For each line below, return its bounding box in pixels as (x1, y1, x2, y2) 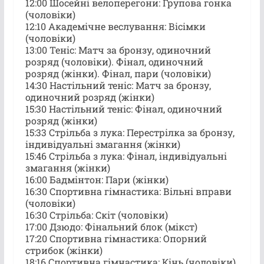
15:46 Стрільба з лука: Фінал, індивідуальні (25, 149, 227, 162)
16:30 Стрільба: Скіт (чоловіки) (25, 208, 168, 221)
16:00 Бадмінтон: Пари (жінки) (25, 173, 169, 186)
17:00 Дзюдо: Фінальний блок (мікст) (25, 220, 197, 233)
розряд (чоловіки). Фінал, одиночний (25, 55, 203, 68)
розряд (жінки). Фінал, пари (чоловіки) (25, 67, 211, 80)
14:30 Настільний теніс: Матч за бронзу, (25, 78, 211, 91)
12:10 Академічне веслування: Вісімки (25, 19, 206, 32)
